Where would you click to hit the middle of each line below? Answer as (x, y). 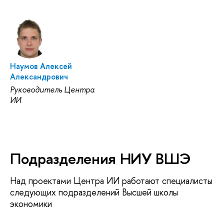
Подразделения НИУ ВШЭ (100, 159)
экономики (31, 204)
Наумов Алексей (41, 66)
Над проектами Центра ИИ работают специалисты (111, 181)
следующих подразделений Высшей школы (94, 192)
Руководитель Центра (52, 90)
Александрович (39, 77)
